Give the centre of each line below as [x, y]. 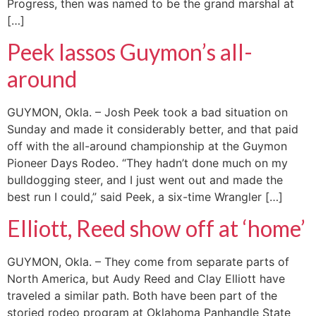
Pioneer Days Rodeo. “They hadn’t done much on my [147, 163]
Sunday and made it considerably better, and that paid [153, 129]
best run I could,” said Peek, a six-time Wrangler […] [145, 197]
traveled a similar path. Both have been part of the [142, 296]
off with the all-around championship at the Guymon [147, 146]
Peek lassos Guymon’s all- [130, 52]
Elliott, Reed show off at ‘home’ [156, 229]
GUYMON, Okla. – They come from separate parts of [148, 262]
